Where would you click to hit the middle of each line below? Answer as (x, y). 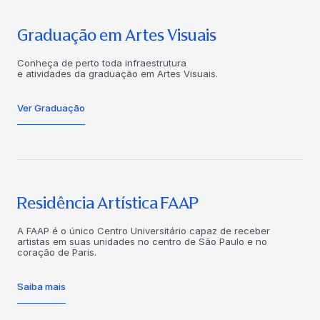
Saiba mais (41, 286)
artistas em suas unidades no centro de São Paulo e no (142, 241)
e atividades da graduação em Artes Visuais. (117, 73)
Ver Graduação (51, 107)
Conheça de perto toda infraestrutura (102, 62)
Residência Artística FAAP (108, 203)
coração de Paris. (57, 252)
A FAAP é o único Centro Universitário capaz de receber (144, 230)
